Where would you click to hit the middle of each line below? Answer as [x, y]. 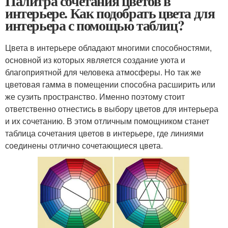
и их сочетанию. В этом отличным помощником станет [107, 121]
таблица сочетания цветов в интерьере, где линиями [104, 133]
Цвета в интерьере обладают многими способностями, [108, 48]
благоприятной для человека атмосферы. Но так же [103, 72]
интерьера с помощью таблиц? [95, 25]
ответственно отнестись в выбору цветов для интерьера [112, 109]
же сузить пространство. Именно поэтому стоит [95, 96]
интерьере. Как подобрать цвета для [110, 13]
